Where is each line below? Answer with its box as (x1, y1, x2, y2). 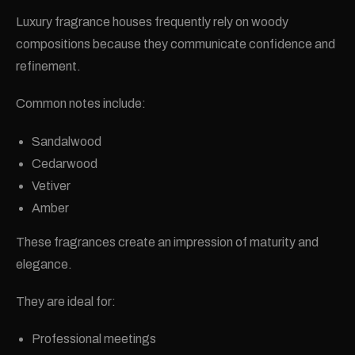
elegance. (16, 257, 72, 271)
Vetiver (32, 178, 71, 193)
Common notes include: (16, 97, 146, 111)
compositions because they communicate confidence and (16, 37, 335, 52)
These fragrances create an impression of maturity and (16, 235, 319, 249)
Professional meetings (32, 331, 156, 345)
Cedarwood (32, 156, 97, 170)
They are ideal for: (16, 294, 116, 308)
